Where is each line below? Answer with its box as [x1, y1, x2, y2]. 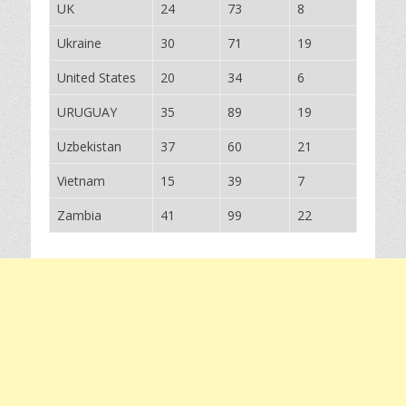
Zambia [57, 207, 101, 224]
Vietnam [57, 172, 105, 189]
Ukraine [57, 34, 101, 52]
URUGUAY [57, 103, 117, 121]
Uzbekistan [57, 138, 121, 155]
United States [57, 69, 136, 86]
